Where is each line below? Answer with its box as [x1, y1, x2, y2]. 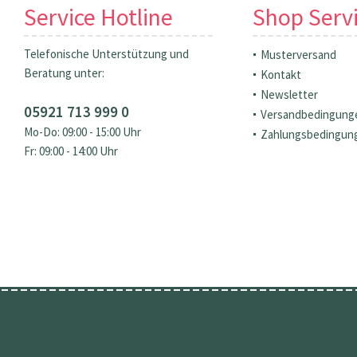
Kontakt [261, 66, 301, 82]
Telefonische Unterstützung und [24, 45, 189, 61]
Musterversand [261, 46, 336, 62]
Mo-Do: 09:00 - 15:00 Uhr [24, 124, 141, 139]
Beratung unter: [24, 65, 104, 80]
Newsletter [261, 86, 318, 102]
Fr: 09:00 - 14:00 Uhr [24, 143, 118, 159]
